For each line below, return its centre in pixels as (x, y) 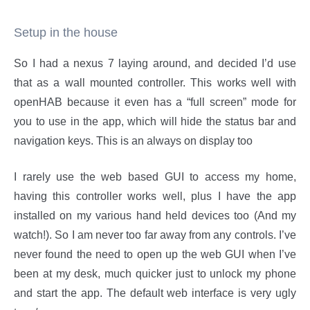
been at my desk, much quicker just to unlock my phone (155, 274)
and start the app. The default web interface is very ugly (155, 293)
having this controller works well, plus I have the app (155, 196)
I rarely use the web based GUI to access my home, (155, 177)
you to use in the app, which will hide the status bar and (155, 121)
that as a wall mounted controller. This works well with (155, 83)
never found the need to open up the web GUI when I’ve (155, 254)
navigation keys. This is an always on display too (133, 141)
